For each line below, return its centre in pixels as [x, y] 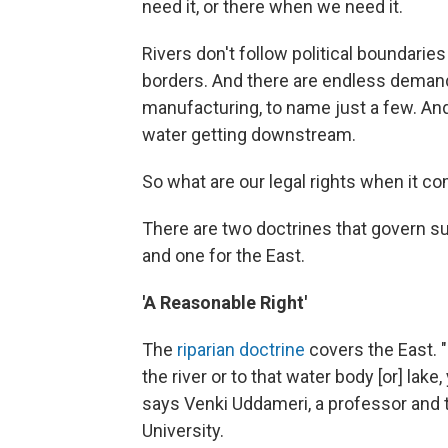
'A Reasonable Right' [224, 302]
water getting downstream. [249, 134]
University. [183, 430]
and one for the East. [223, 255]
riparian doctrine [241, 349]
